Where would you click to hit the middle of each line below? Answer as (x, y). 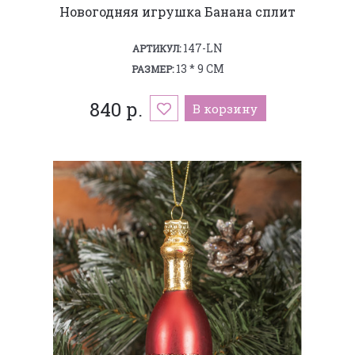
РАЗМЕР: (152, 69)
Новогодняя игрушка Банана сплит (177, 11)
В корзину (225, 108)
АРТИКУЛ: (157, 48)
